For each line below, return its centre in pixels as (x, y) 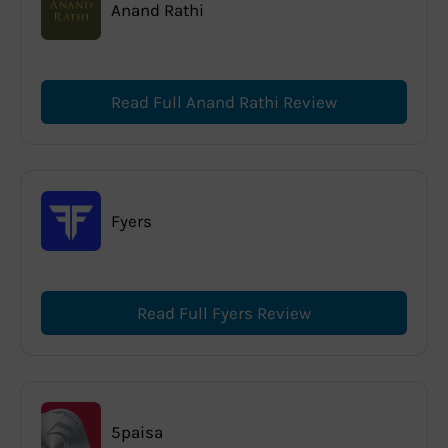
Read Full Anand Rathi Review (224, 101)
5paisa (137, 431)
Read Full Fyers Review (224, 312)
